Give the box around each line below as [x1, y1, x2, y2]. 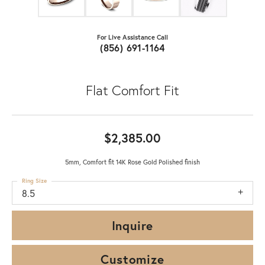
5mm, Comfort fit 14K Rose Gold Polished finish [65, 157, 200, 166]
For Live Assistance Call [97, 32, 168, 41]
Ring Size [22, 176, 47, 185]
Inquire [111, 216, 154, 234]
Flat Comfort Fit [86, 80, 179, 99]
